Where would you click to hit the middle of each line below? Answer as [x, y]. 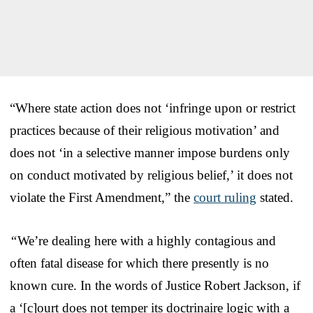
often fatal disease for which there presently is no [139, 263]
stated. [275, 197]
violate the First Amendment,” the [102, 197]
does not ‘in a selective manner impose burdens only [150, 152]
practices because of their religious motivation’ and [145, 130]
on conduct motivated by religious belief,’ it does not [151, 175]
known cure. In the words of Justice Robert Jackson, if [155, 285]
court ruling [225, 197]
